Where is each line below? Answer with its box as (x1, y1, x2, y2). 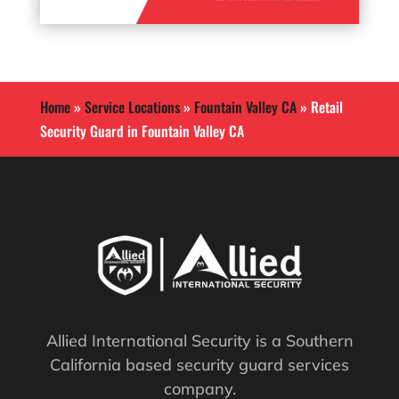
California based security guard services (50, 354, 349, 375)
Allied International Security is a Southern (45, 330, 354, 351)
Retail (310, 96, 343, 118)
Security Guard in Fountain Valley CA (39, 120, 244, 142)
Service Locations (84, 96, 180, 118)
